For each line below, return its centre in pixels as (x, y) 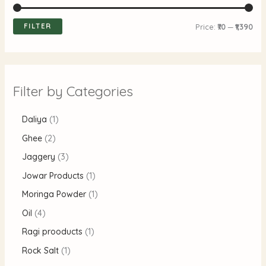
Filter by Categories (73, 91)
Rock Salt (40, 250)
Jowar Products (53, 175)
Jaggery (38, 157)
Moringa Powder (54, 194)
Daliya (34, 120)
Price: (207, 27)
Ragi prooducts (52, 232)
